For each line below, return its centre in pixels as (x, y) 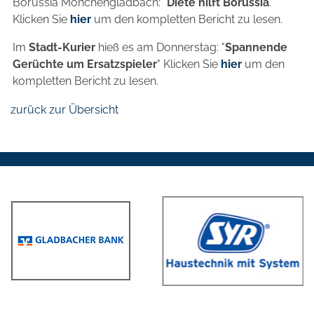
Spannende (256, 47)
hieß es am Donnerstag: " (162, 47)
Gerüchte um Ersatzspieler (85, 64)
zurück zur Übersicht (64, 109)
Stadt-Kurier (63, 47)
